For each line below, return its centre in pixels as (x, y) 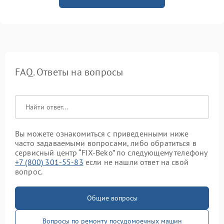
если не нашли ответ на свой (136, 162)
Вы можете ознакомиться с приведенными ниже (102, 134)
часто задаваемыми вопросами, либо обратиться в (106, 143)
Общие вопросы (112, 198)
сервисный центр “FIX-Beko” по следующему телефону (111, 153)
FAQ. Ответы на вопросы (69, 72)
